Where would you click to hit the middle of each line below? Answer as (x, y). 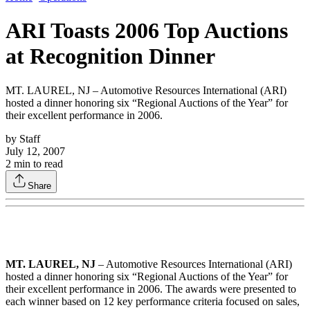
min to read (37, 163)
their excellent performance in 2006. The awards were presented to (151, 289)
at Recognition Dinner (110, 56)
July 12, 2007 (35, 151)
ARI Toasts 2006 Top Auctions (147, 31)
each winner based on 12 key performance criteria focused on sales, (153, 301)
